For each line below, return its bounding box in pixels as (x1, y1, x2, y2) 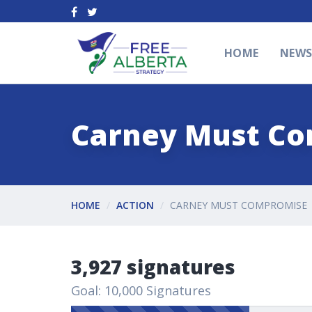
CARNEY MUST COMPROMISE (170, 198, 307, 212)
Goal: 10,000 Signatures (71, 281, 211, 299)
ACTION (116, 198, 154, 212)
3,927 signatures (71, 253, 235, 280)
